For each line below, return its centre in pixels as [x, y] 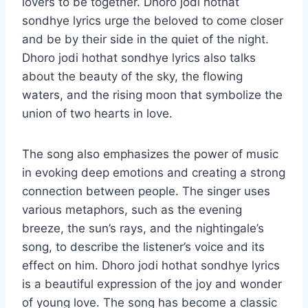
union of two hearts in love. [99, 114]
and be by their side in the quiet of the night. [145, 40]
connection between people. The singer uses [146, 191]
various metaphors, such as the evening [132, 210]
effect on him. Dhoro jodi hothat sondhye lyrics [151, 266]
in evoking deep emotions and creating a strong [154, 173]
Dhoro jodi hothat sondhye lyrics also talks [139, 58]
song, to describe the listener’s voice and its [143, 247]
